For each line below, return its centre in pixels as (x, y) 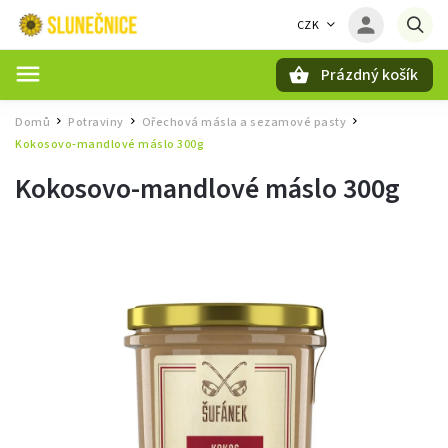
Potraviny (96, 122)
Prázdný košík (369, 75)
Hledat (114, 109)
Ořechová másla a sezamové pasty (243, 122)
